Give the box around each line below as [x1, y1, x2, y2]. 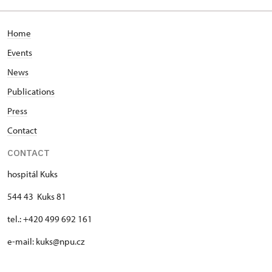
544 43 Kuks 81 [7, 191, 66, 202]
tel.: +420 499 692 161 [7, 213, 92, 225]
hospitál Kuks [7, 168, 58, 180]
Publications [7, 86, 55, 97]
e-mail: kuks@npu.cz [7, 236, 84, 247]
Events [7, 47, 32, 58]
